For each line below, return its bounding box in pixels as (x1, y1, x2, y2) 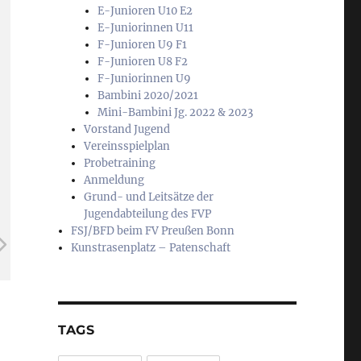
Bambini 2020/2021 (97, 89, 198, 103)
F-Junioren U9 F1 (97, 38, 187, 52)
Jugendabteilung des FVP (84, 207, 212, 222)
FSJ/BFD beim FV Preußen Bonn (71, 224, 235, 239)
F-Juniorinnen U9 (97, 72, 191, 86)
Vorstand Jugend (84, 122, 171, 137)
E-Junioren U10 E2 (97, 4, 193, 19)
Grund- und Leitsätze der (84, 190, 214, 205)
